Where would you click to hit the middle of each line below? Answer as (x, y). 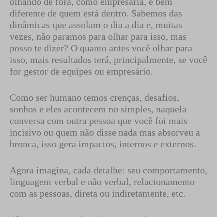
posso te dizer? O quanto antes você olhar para (101, 48)
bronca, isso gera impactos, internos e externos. (103, 144)
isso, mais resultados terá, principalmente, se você (108, 60)
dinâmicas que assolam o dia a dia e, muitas (96, 25)
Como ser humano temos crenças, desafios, (94, 97)
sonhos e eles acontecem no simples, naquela (98, 109)
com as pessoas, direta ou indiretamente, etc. (98, 193)
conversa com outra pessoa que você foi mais (99, 121)
